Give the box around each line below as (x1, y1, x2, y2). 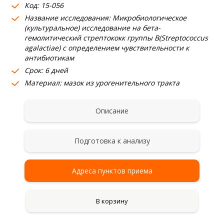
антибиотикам (24, 53, 74, 62)
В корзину (96, 196, 128, 205)
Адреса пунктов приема (71, 166, 152, 175)
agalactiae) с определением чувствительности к (24, 43, 189, 52)
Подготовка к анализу (74, 136, 150, 145)
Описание (95, 106, 128, 115)
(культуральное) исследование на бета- (24, 23, 160, 32)
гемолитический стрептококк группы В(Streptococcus (24, 33, 208, 42)
